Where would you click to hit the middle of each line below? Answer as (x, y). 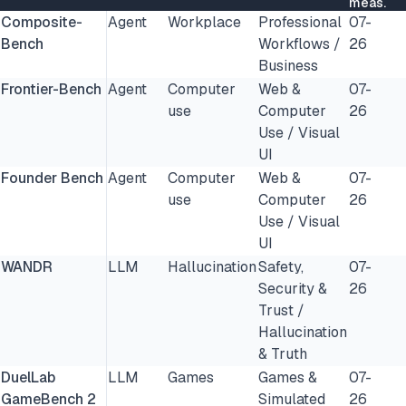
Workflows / (300, 44)
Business (288, 66)
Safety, (281, 267)
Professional (300, 22)
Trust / (281, 310)
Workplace (204, 22)
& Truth (283, 354)
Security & (293, 289)
